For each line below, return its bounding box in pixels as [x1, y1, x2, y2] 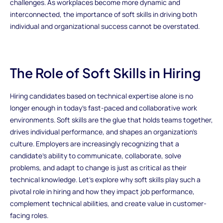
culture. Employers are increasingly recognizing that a [9, 138, 179, 148]
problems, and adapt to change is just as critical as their [9, 162, 187, 172]
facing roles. [9, 210, 48, 220]
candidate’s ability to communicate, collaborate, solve [9, 150, 181, 160]
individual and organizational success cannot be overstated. [9, 21, 200, 31]
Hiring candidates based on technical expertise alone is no [9, 91, 193, 101]
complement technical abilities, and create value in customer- [9, 198, 207, 208]
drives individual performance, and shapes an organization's [9, 126, 197, 136]
